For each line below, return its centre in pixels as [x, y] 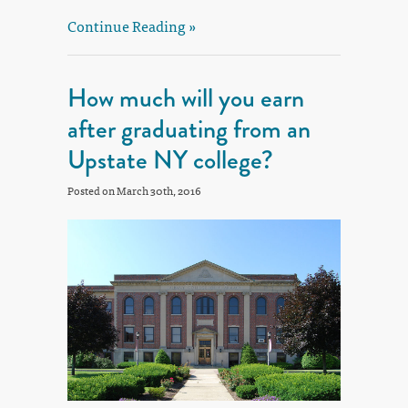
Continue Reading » [132, 26]
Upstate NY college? [170, 160]
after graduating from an [189, 129]
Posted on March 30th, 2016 [134, 191]
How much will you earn [186, 98]
